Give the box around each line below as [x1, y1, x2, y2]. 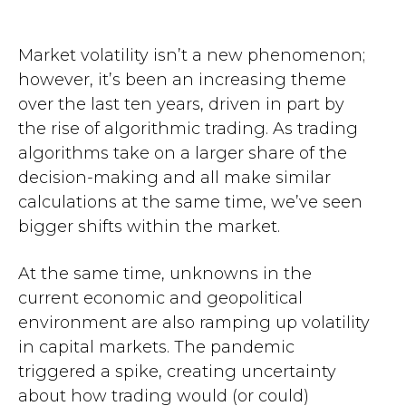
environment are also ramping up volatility [18, 313, 370, 333]
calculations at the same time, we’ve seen [18, 192, 362, 212]
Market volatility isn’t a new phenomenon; [18, 45, 365, 65]
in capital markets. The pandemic [18, 337, 295, 357]
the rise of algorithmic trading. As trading [18, 119, 358, 139]
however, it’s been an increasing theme [18, 70, 346, 90]
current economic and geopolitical [18, 288, 303, 308]
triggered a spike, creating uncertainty [18, 362, 336, 382]
